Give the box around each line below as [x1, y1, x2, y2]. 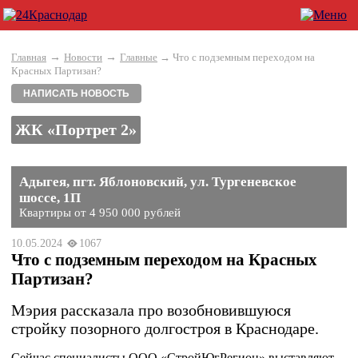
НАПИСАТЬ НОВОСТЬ [23, 88, 129, 99]
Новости [64, 51, 102, 63]
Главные [120, 51, 157, 63]
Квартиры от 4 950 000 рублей [19, 206, 181, 219]
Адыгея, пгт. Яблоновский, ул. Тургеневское [19, 174, 296, 189]
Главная [11, 51, 46, 63]
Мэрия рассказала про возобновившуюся [11, 301, 291, 319]
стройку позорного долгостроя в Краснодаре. [11, 320, 319, 337]
